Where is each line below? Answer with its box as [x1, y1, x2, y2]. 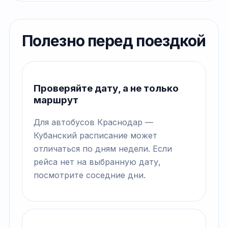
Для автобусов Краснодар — [34, 117, 153, 127]
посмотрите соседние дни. [34, 169, 146, 180]
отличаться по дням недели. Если [34, 143, 172, 154]
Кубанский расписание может [34, 130, 157, 140]
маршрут [34, 94, 78, 106]
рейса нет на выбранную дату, [34, 156, 161, 167]
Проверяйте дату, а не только [34, 82, 179, 95]
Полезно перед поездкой [22, 32, 206, 50]
